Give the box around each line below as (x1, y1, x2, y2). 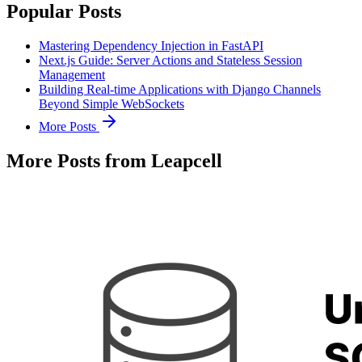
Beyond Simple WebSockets (39, 96, 184, 111)
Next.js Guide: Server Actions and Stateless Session (39, 53, 302, 67)
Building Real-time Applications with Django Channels (39, 82, 321, 96)
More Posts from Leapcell (6, 149, 222, 171)
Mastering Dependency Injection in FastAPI (39, 38, 263, 53)
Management (39, 67, 105, 82)
